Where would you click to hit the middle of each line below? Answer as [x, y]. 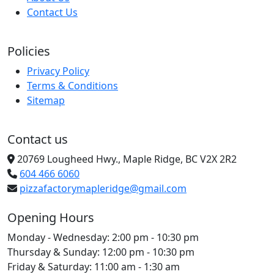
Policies [29, 51]
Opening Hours [51, 217]
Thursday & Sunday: [54, 252]
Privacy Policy [58, 71]
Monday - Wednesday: [58, 237]
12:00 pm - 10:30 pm [148, 252]
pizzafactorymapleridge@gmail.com [103, 188]
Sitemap [46, 100]
